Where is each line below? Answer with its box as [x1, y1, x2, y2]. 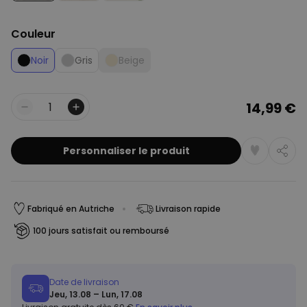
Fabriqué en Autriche [27, 203, 114, 214]
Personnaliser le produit [62, 144, 190, 158]
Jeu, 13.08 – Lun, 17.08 [49, 288, 143, 300]
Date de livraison [49, 276, 119, 288]
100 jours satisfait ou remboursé [33, 225, 169, 236]
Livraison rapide [156, 203, 221, 214]
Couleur [11, 26, 56, 42]
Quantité [10, 106, 58, 122]
